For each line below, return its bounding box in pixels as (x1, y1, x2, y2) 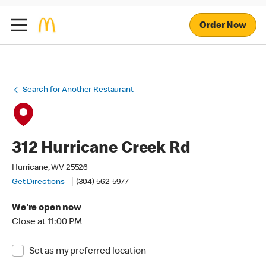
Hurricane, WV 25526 (12, 164, 88, 172)
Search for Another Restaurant (23, 86, 134, 94)
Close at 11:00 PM (12, 218, 82, 227)
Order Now (199, 21, 246, 31)
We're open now (12, 204, 81, 213)
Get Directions (12, 178, 66, 186)
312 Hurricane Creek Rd (12, 141, 191, 157)
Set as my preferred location (28, 247, 146, 256)
